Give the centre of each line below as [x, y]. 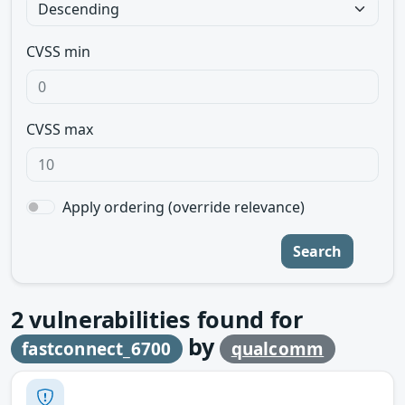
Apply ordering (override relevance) [184, 207]
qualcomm [278, 349]
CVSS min [58, 52]
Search [317, 251]
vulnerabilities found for [163, 319]
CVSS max [60, 129]
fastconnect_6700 [97, 349]
